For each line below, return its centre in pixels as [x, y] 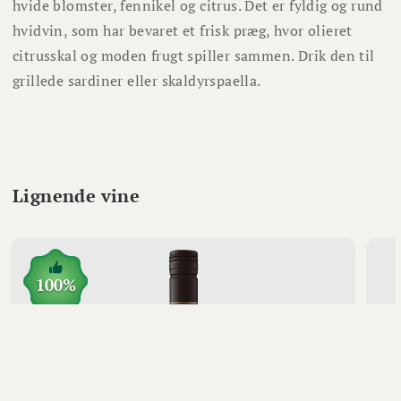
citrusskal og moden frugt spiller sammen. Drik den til [194, 56]
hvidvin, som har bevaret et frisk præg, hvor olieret [183, 31]
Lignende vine [77, 195]
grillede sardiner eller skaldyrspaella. [138, 81]
